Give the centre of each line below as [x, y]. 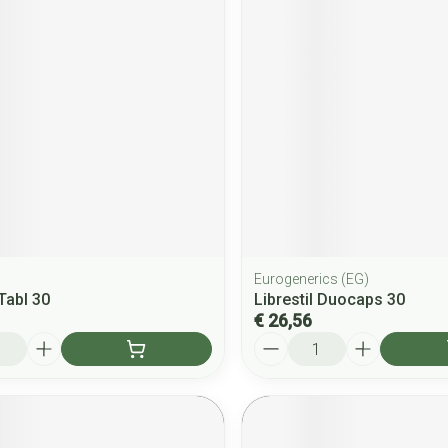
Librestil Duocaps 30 [329, 300]
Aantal [275, 341]
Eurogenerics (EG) [311, 279]
